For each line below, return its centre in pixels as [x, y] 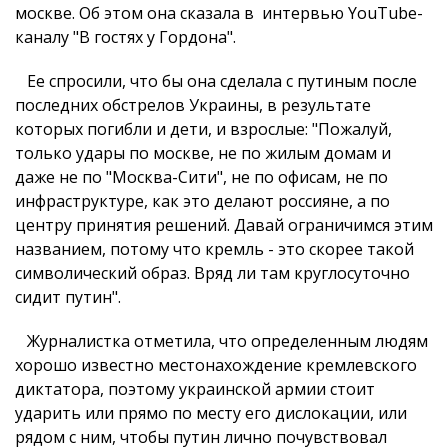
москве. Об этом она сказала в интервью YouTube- [219, 13]
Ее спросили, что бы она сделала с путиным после [216, 81]
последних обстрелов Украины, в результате [193, 105]
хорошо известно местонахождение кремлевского [216, 365]
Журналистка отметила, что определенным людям [221, 341]
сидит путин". [68, 297]
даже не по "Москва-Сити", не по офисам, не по [201, 177]
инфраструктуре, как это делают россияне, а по [202, 201]
